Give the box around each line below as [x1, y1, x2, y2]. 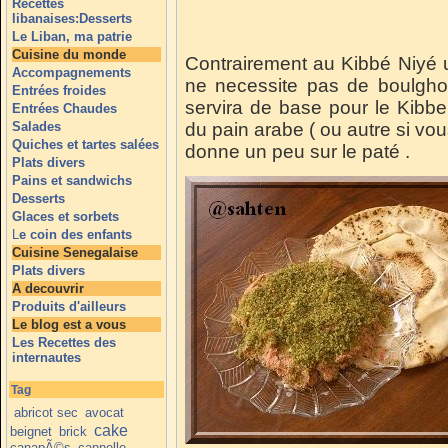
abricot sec [14, 404, 79, 420]
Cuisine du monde [12, 47, 126, 62]
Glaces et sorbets [12, 209, 119, 224]
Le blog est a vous [12, 317, 126, 332]
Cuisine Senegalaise [12, 245, 138, 260]
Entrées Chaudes [12, 101, 117, 116]
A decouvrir [12, 281, 84, 296]
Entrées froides [12, 83, 106, 98]
